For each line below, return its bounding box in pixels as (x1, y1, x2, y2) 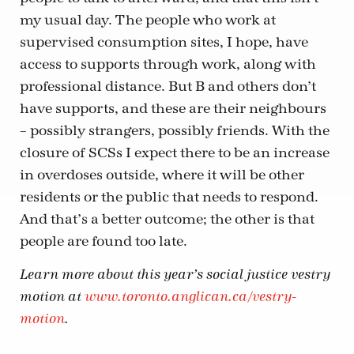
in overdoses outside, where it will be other (20, 166, 304, 183)
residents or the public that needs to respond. (20, 188, 318, 205)
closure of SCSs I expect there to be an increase (20, 144, 330, 161)
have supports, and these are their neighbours (20, 100, 326, 117)
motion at (20, 289, 85, 305)
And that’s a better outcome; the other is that (20, 210, 314, 228)
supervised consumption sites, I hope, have (20, 33, 308, 51)
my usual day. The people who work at (20, 11, 276, 28)
